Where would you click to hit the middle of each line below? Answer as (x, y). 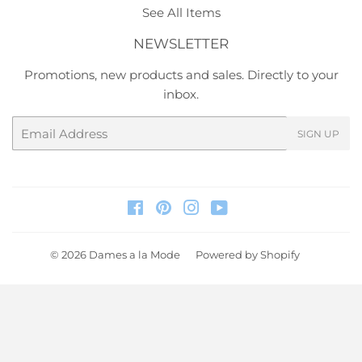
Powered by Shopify (248, 255)
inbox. (181, 95)
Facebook (173, 210)
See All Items (181, 13)
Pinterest (199, 210)
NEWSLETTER (181, 44)
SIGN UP (318, 134)
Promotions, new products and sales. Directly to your (181, 75)
